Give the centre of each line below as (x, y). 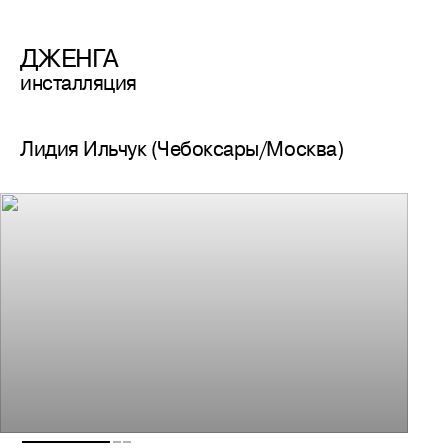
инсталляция (78, 82)
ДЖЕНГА (69, 57)
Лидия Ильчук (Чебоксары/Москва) (182, 148)
